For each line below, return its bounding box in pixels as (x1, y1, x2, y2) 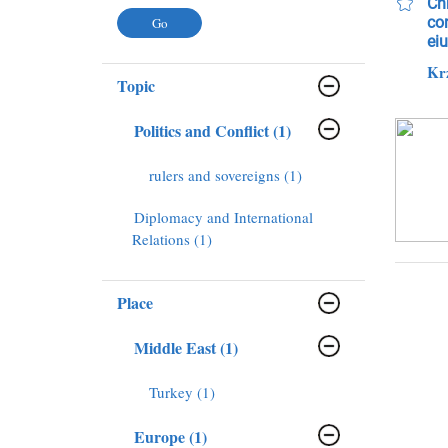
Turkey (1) (149, 381, 215, 402)
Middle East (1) (220, 335, 238, 359)
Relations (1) (132, 228, 212, 249)
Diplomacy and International (134, 206, 313, 227)
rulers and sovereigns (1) (149, 164, 302, 185)
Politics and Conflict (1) (273, 118, 291, 142)
